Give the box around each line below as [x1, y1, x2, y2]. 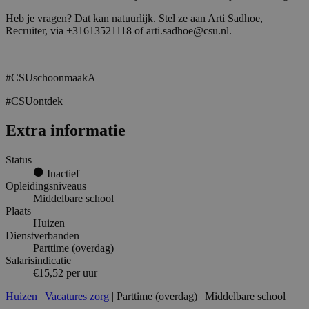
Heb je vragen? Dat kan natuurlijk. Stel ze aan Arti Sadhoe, [6, 12, 263, 25]
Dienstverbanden [6, 229, 79, 241]
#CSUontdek [6, 95, 63, 108]
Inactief [44, 167, 79, 179]
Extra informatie [6, 121, 126, 139]
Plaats [6, 204, 31, 217]
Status [6, 153, 32, 166]
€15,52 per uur [33, 266, 97, 279]
